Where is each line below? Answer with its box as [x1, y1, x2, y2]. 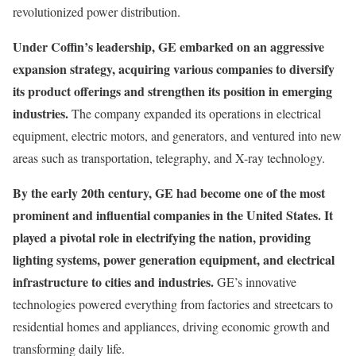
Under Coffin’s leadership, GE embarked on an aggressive [13, 37, 324, 56]
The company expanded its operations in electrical [68, 105, 321, 122]
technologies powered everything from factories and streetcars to [13, 296, 333, 313]
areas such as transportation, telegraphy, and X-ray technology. [13, 149, 325, 167]
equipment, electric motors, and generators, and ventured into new [13, 127, 342, 145]
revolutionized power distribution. [13, 3, 180, 21]
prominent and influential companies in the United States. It [13, 206, 333, 225]
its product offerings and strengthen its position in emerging [13, 82, 332, 101]
